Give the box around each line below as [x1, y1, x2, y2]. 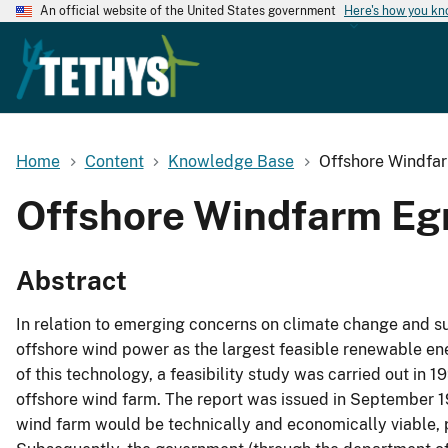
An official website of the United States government [40, 4, 336, 18]
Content [84, 151, 144, 171]
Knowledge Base [168, 151, 295, 171]
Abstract [16, 265, 127, 297]
